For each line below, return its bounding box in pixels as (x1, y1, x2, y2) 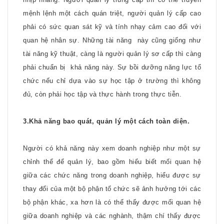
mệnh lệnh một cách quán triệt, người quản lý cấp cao (23, 9, 201, 17)
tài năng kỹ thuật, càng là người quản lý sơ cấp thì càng (23, 50, 201, 57)
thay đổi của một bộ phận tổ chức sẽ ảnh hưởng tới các (23, 185, 201, 192)
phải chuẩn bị (23, 63, 65, 71)
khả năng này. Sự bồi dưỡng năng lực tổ (70, 63, 201, 71)
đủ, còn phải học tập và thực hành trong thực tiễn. (23, 90, 181, 98)
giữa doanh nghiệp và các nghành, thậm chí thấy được (23, 212, 201, 219)
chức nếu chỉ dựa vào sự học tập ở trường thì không (23, 77, 201, 84)
